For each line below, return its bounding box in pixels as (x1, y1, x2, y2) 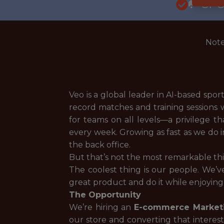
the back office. (69, 140, 130, 149)
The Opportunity (69, 190, 141, 199)
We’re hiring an (69, 202, 134, 212)
